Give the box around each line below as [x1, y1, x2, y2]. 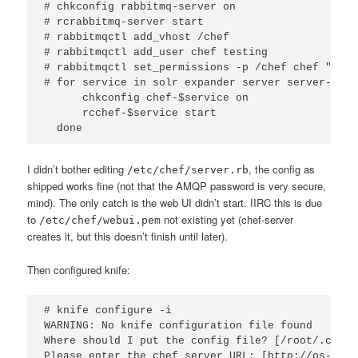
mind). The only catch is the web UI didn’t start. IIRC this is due [27, 194, 323, 210]
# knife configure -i [44, 304, 173, 316]
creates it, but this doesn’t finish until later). [27, 228, 229, 244]
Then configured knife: [27, 261, 131, 277]
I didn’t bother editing [27, 161, 128, 177]
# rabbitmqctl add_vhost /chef [44, 30, 230, 43]
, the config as [249, 161, 316, 177]
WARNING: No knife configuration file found [44, 319, 313, 332]
